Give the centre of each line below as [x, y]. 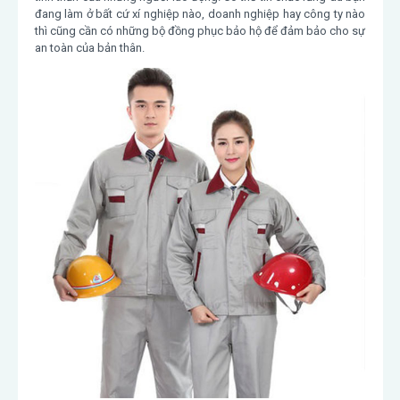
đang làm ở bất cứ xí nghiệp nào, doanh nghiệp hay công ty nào [200, 14]
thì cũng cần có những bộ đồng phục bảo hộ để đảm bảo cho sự [200, 31]
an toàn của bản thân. [90, 48]
